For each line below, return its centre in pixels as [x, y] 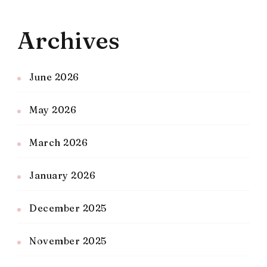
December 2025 [68, 208]
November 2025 [68, 240]
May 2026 [53, 109]
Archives [69, 40]
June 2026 [54, 77]
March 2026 [58, 142]
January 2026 [62, 175]
